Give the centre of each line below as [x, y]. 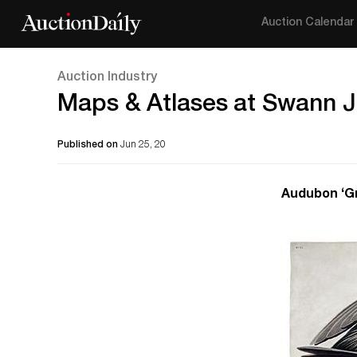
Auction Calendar [308, 23]
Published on [89, 145]
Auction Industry [107, 78]
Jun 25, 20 [143, 145]
